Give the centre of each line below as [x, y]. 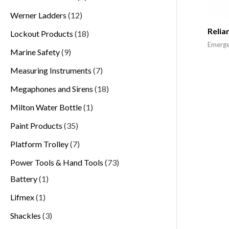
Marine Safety [35, 52]
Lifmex [22, 197]
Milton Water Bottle [46, 107]
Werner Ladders [38, 15]
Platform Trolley [39, 144]
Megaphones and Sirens [52, 88]
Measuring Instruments [51, 70]
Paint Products [36, 125]
